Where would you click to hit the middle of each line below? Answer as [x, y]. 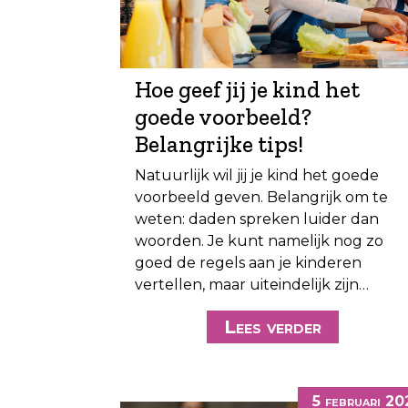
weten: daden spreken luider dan [257, 219]
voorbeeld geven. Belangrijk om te [261, 198]
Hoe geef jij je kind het [247, 90]
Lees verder [273, 327]
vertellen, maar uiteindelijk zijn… [252, 285]
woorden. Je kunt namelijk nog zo [259, 241]
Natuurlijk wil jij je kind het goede [257, 176]
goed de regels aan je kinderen [248, 263]
